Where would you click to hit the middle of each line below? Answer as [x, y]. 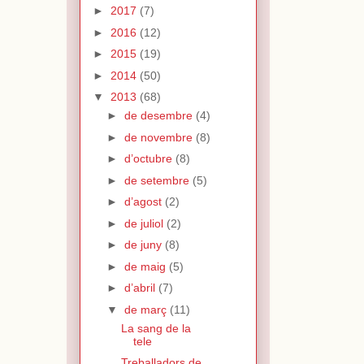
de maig [146, 266]
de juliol [145, 223]
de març [147, 309]
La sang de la [156, 328]
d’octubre [149, 159]
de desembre [160, 116]
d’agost [144, 202]
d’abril [141, 288]
